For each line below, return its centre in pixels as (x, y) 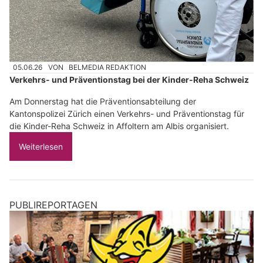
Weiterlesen (41, 147)
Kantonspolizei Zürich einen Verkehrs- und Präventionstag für (127, 114)
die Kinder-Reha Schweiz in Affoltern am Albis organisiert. (119, 126)
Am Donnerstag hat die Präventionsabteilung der (103, 102)
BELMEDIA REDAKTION (108, 68)
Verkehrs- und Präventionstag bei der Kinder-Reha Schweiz (129, 80)
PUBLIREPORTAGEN (53, 205)
